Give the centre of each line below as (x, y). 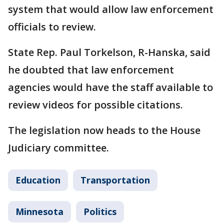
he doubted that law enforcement (91, 70)
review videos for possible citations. (95, 105)
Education (38, 180)
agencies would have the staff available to (110, 87)
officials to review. (52, 27)
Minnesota (39, 212)
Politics (100, 212)
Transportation (115, 180)
